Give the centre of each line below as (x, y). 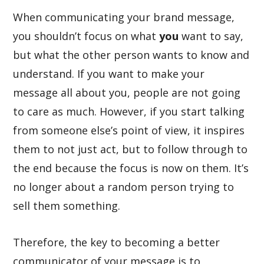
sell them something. (68, 206)
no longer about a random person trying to (124, 187)
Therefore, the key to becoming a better (117, 242)
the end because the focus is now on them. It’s (131, 168)
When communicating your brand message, (124, 17)
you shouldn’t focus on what (86, 36)
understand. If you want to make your (109, 74)
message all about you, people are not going (127, 93)
